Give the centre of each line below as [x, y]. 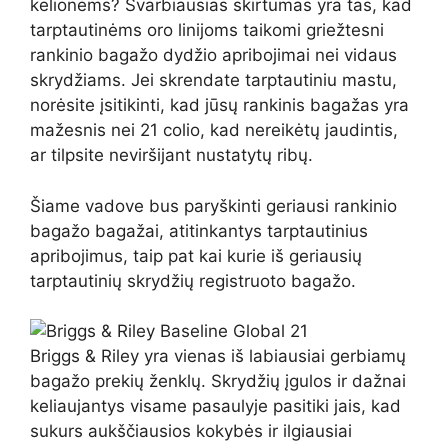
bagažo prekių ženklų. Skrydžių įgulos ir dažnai [218, 381]
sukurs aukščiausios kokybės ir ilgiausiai [191, 431]
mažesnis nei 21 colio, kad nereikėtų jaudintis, [214, 130]
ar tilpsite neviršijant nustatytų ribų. [171, 155]
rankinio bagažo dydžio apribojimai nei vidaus [213, 55]
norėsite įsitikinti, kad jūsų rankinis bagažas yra [219, 105]
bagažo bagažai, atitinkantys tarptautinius [199, 230]
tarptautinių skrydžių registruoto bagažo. [193, 280]
